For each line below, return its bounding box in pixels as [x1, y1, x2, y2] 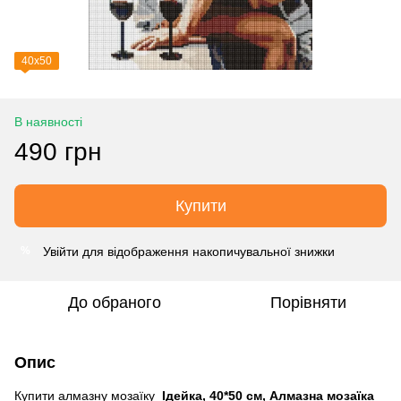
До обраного [68, 293, 161, 311]
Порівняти [269, 293, 346, 311]
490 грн [14, 137, 101, 166]
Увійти [43, 243, 79, 259]
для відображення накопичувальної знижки [79, 243, 335, 259]
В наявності [14, 114, 82, 129]
